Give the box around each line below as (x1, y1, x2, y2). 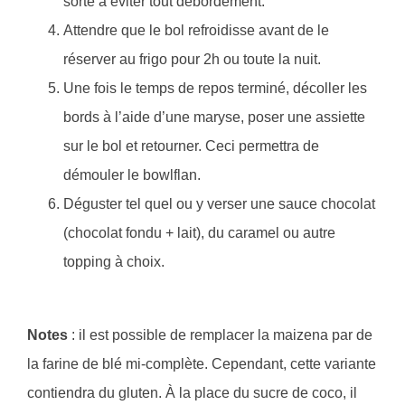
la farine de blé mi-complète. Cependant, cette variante (27, 356, 376, 372)
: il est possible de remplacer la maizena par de (68, 327, 372, 344)
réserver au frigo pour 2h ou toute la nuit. (63, 52, 321, 68)
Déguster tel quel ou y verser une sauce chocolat (63, 196, 375, 212)
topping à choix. (63, 254, 165, 270)
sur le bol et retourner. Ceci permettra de (63, 138, 319, 155)
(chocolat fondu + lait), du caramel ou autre (63, 225, 335, 241)
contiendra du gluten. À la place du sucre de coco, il (27, 385, 357, 401)
